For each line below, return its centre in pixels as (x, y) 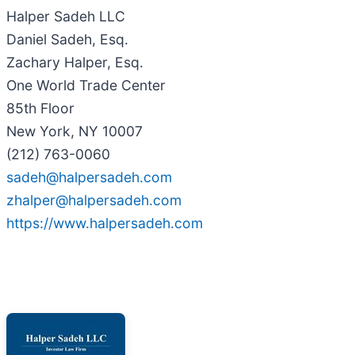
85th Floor (40, 108)
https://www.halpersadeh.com (105, 223)
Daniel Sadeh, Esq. (67, 39)
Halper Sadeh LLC (66, 16)
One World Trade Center (86, 85)
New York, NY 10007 (74, 131)
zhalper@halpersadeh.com (94, 200)
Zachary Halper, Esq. (75, 62)
